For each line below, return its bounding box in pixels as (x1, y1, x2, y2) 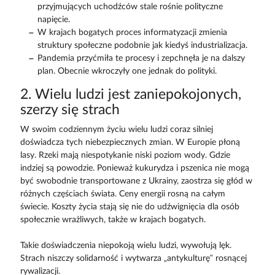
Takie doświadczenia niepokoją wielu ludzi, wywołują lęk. (20, 241, 231, 250)
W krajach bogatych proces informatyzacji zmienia (37, 28, 227, 37)
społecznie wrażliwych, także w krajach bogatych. (20, 215, 206, 225)
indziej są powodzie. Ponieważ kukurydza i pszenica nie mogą (20, 164, 249, 173)
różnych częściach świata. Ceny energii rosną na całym (20, 190, 225, 199)
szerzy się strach (20, 103, 120, 117)
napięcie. (37, 15, 70, 25)
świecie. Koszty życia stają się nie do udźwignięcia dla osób (20, 203, 239, 212)
